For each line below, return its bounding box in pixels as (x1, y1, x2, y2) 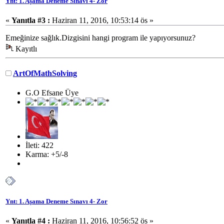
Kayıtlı (13, 44, 37, 53)
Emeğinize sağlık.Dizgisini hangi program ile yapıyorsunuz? (5, 33, 195, 42)
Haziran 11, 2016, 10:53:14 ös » (50, 15, 153, 24)
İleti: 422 (25, 141, 53, 150)
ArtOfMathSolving (13, 69, 77, 78)
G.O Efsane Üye (25, 88, 78, 97)
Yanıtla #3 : (11, 15, 50, 24)
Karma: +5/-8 (25, 150, 68, 159)
